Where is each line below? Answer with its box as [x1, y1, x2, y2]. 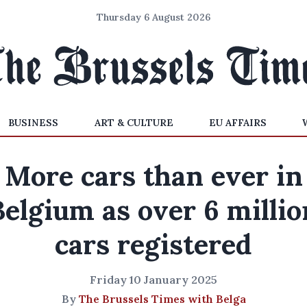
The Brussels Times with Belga [78, 292, 246, 306]
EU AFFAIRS [208, 116, 267, 129]
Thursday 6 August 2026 [97, 11, 210, 23]
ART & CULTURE [94, 116, 173, 129]
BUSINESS [8, 116, 59, 129]
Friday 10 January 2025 [90, 273, 217, 286]
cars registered [55, 227, 252, 262]
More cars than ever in [4, 158, 303, 193]
